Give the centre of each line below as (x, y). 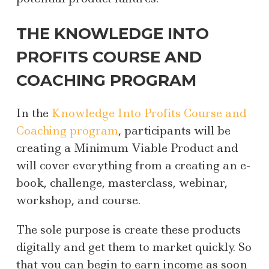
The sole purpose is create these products (128, 230)
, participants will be (174, 131)
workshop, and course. (78, 201)
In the (34, 113)
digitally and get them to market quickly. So (134, 247)
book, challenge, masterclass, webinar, (122, 183)
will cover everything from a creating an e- (133, 166)
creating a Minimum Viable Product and (127, 148)
